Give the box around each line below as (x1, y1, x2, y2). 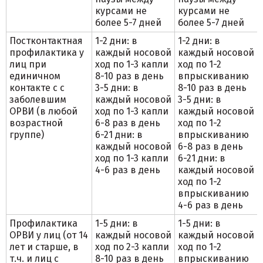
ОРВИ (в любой (9, 106, 77, 117)
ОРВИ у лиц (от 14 (9, 230, 88, 241)
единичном (9, 70, 60, 82)
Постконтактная (9, 35, 83, 46)
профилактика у (9, 47, 84, 58)
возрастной (9, 117, 63, 129)
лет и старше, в (9, 241, 79, 252)
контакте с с (9, 82, 65, 93)
